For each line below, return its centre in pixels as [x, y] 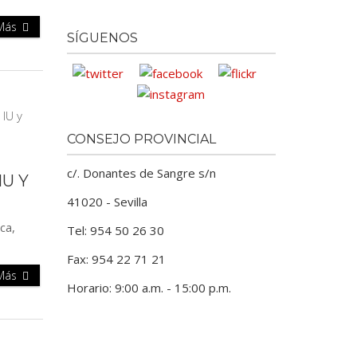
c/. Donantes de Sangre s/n [141, 173]
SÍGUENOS [102, 38]
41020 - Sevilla [107, 201]
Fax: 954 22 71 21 [116, 259]
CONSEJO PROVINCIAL [141, 139]
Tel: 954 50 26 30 [115, 230]
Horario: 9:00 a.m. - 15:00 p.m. [149, 287]
